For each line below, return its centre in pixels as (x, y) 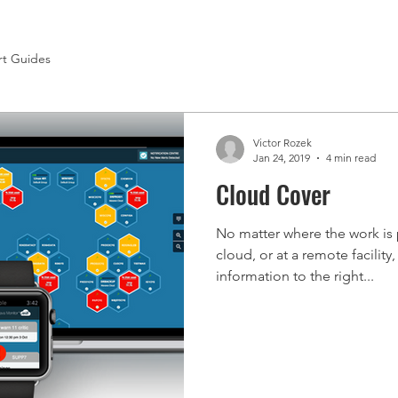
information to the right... (295, 276)
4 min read (351, 158)
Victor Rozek (283, 143)
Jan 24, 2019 (282, 158)
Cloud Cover (273, 194)
